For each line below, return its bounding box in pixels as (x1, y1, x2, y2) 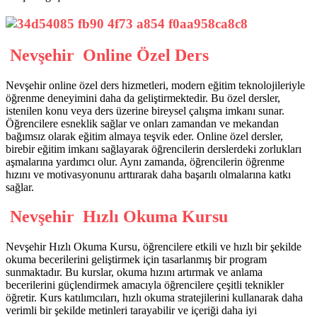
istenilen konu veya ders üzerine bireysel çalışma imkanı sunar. (6, 104, 284, 117)
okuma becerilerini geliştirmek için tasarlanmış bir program (6, 253, 267, 266)
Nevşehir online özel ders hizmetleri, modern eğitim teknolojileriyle (6, 79, 305, 91)
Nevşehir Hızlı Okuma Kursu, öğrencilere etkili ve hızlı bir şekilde (6, 241, 301, 253)
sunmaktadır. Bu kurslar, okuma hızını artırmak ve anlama (6, 266, 263, 279)
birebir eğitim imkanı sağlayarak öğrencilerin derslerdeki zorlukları (6, 142, 301, 155)
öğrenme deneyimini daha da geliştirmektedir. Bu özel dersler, (6, 91, 280, 104)
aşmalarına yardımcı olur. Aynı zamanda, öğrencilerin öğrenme (6, 155, 284, 168)
